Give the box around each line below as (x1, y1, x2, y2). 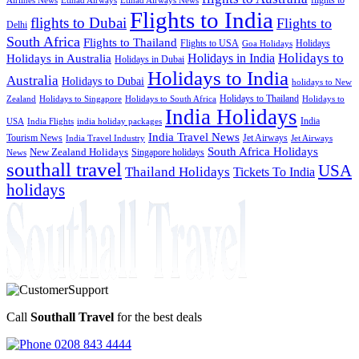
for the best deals (114, 309, 202, 324)
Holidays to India (147, 66, 288, 90)
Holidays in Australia (6, 51, 111, 65)
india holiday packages (77, 116, 162, 126)
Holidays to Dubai (62, 74, 144, 87)
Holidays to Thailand (220, 92, 299, 104)
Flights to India (130, 6, 273, 33)
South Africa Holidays (208, 143, 318, 158)
